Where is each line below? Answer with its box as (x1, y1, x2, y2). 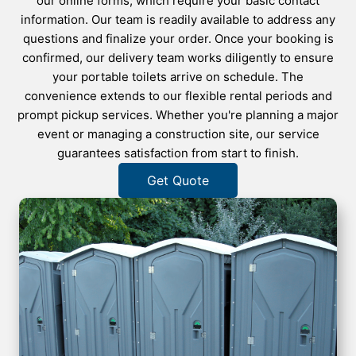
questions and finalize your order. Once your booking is (22, 30, 334, 46)
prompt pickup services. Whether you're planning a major (17, 106, 339, 122)
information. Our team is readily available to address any (21, 11, 335, 27)
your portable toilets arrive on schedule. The (52, 68, 304, 84)
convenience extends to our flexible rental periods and (24, 87, 332, 103)
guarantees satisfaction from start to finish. (57, 145, 299, 161)
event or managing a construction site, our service (37, 126, 319, 141)
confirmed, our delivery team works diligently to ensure (22, 49, 334, 65)
